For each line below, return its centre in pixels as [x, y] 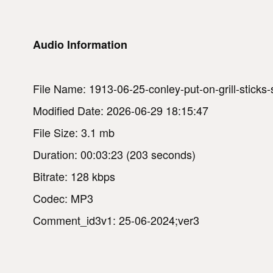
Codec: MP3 [63, 198]
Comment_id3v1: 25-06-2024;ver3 [116, 220]
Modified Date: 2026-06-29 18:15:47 [121, 110]
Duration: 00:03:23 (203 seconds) [114, 154]
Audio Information [80, 44]
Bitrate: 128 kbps [74, 176]
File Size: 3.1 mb [74, 132]
